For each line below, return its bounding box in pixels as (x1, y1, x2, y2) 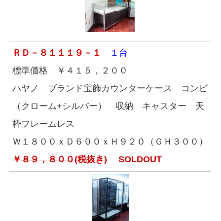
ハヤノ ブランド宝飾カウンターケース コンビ (12, 83, 208, 93)
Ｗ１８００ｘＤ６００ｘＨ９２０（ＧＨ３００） (12, 137, 208, 147)
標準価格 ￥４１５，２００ (12, 66, 128, 75)
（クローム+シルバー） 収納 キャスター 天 (12, 101, 204, 111)
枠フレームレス (12, 119, 74, 129)
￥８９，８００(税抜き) (12, 154, 107, 164)
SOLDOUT (107, 154, 162, 164)
